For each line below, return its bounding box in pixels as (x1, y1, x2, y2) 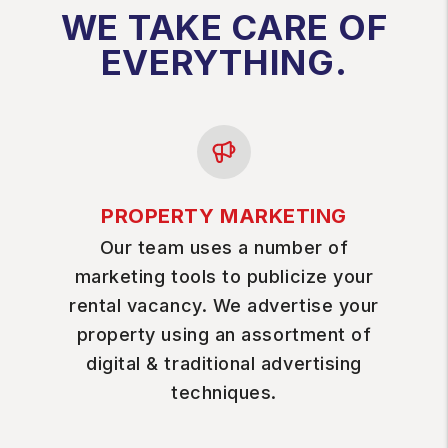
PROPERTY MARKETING (101, 204, 347, 228)
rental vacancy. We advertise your (69, 295, 379, 316)
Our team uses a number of (99, 237, 349, 258)
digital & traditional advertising (86, 353, 362, 374)
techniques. (171, 382, 277, 403)
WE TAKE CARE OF (60, 6, 388, 48)
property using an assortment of (76, 324, 372, 345)
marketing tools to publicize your (74, 266, 374, 287)
